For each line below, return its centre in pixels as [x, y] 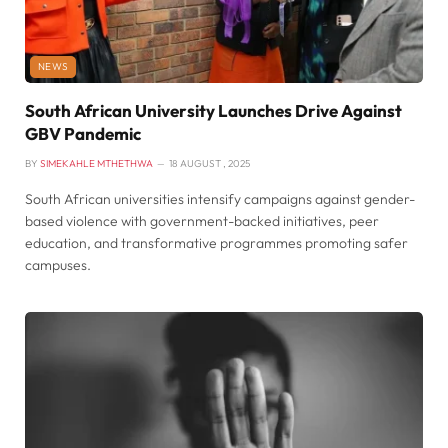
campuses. [58, 264]
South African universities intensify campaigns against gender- [220, 198]
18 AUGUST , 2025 [209, 163]
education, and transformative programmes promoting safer [216, 242]
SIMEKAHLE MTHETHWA [96, 163]
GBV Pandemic [83, 133]
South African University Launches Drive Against [213, 110]
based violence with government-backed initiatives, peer [202, 220]
